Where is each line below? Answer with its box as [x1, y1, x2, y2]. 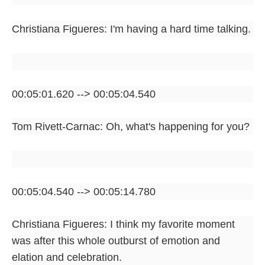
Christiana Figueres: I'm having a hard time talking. [12, 22, 251, 35]
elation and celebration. [12, 251, 122, 263]
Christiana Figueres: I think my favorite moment [12, 218, 235, 230]
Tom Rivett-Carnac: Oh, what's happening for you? [12, 120, 250, 132]
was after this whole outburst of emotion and [12, 234, 220, 247]
